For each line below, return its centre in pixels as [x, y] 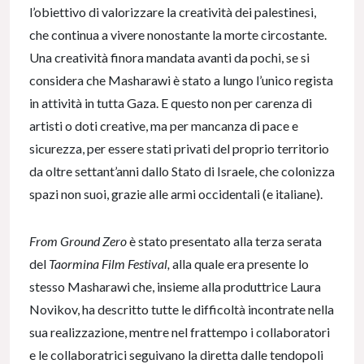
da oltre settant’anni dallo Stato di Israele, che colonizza [182, 171]
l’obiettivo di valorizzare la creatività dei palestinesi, [173, 11]
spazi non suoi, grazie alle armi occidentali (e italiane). [177, 193]
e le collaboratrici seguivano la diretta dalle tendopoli [176, 354]
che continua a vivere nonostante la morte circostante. [178, 34]
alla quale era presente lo [239, 263]
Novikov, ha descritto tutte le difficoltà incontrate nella [182, 309]
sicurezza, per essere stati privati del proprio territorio [179, 148]
